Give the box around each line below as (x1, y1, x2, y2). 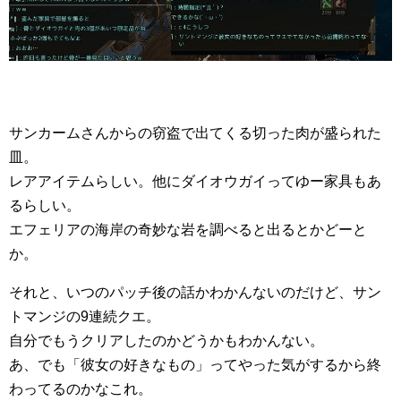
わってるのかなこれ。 (9, 380, 152, 397)
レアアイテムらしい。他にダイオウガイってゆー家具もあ (9, 173, 381, 189)
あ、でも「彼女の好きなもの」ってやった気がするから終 (9, 356, 381, 372)
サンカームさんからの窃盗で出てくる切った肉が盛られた (9, 124, 381, 141)
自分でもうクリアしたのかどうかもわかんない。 (9, 332, 324, 348)
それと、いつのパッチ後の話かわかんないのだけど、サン (9, 284, 381, 300)
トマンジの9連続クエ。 (9, 308, 160, 324)
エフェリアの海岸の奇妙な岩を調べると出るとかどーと (9, 221, 367, 237)
